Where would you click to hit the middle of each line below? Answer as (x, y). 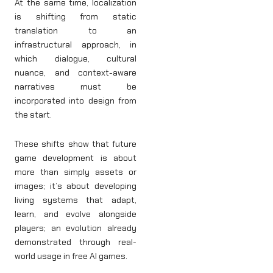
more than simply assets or (76, 172)
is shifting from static (76, 17)
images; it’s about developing (76, 186)
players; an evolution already (76, 228)
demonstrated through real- (76, 242)
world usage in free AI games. (71, 256)
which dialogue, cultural (76, 59)
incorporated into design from (76, 101)
